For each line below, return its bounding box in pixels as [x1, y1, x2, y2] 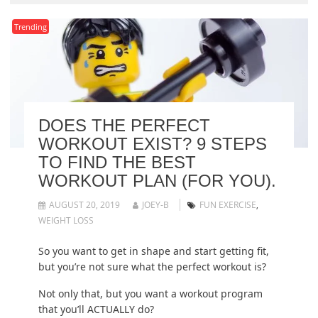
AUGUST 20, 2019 [48, 199, 120, 212]
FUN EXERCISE [199, 199, 256, 212]
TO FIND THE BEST [38, 153, 196, 172]
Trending [13, 21, 47, 32]
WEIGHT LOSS [38, 214, 94, 227]
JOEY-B [141, 199, 169, 212]
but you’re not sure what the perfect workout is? [38, 260, 266, 274]
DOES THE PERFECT [38, 116, 210, 136]
